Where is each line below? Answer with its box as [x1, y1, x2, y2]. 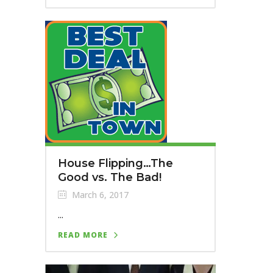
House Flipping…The [58, 157, 173, 171]
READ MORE [58, 230, 108, 241]
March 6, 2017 [69, 189, 129, 201]
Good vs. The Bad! [58, 171, 161, 185]
